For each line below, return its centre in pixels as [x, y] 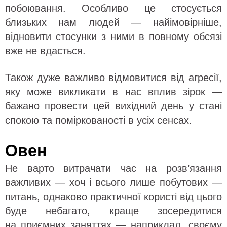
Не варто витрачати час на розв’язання [113, 168]
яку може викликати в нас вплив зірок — [113, 92]
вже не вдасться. [45, 51]
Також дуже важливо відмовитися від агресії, [113, 78]
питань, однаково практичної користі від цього [113, 197]
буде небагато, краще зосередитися [113, 211]
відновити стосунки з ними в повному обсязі [113, 37]
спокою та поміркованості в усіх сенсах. [99, 120]
